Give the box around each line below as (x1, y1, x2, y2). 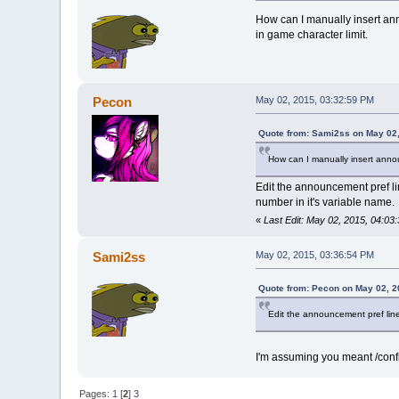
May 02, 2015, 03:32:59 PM (255, 94, 374, 105)
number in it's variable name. (255, 195, 395, 208)
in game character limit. (255, 28, 368, 41)
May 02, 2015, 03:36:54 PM (255, 248, 374, 260)
